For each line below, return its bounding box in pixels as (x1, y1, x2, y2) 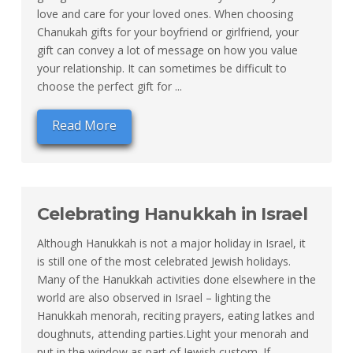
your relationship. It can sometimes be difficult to (36, 60, 287, 76)
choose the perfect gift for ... (36, 78, 182, 94)
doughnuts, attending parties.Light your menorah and (36, 326, 309, 342)
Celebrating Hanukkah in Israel (36, 203, 307, 225)
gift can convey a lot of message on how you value (36, 42, 298, 58)
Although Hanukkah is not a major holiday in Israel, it (36, 236, 306, 251)
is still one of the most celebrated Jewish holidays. (36, 254, 291, 269)
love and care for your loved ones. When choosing (36, 6, 293, 21)
